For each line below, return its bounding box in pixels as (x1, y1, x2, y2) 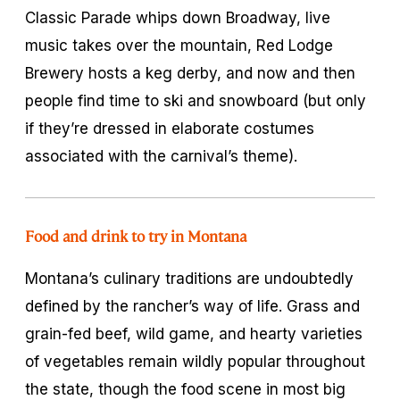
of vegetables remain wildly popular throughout (25, 352, 365, 371)
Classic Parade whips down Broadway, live (25, 8, 330, 27)
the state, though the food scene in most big (25, 379, 346, 398)
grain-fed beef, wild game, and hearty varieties (25, 324, 362, 343)
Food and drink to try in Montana (25, 225, 247, 246)
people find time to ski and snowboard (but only (25, 91, 366, 110)
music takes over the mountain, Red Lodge (25, 36, 333, 54)
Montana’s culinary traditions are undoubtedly (25, 269, 354, 287)
